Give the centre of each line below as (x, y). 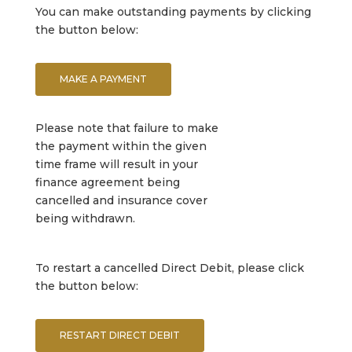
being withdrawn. (85, 218)
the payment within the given (121, 146)
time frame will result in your (116, 164)
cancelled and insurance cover (121, 200)
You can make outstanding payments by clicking (173, 12)
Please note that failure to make (126, 128)
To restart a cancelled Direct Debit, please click (169, 268)
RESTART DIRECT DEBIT (119, 335)
